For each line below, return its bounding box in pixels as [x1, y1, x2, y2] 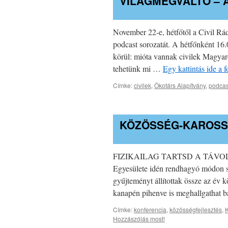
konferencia [134, 205, 166, 214]
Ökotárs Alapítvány [154, 81, 206, 90]
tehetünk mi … [113, 63, 163, 74]
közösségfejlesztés [169, 205, 222, 214]
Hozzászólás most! [113, 214, 165, 223]
